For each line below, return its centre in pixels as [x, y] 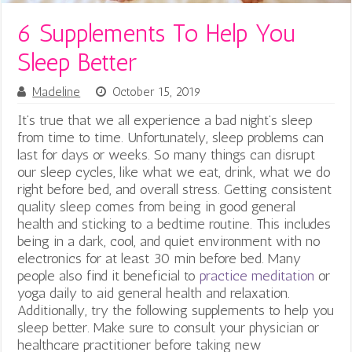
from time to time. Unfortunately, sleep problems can [171, 137]
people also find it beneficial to [109, 275]
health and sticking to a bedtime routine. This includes [174, 224]
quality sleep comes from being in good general [157, 206]
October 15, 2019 [157, 92]
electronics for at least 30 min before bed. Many [159, 258]
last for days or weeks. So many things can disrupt [167, 154]
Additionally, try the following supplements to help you [176, 310]
